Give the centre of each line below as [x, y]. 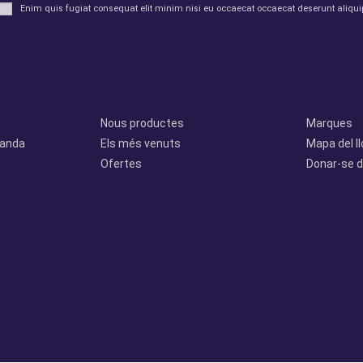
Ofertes [121, 163]
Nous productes [142, 124]
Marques [329, 124]
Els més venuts [141, 143]
